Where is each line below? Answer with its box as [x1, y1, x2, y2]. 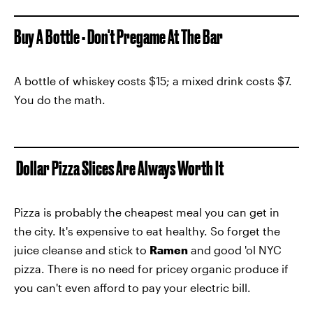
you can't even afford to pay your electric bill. [14, 281, 251, 294]
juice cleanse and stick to [14, 243, 150, 256]
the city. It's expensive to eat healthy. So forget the [14, 224, 280, 238]
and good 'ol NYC [188, 243, 282, 256]
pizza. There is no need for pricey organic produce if [14, 262, 289, 275]
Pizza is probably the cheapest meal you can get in [14, 205, 279, 219]
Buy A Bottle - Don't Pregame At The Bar [14, 26, 223, 48]
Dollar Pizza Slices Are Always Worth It [14, 157, 224, 179]
